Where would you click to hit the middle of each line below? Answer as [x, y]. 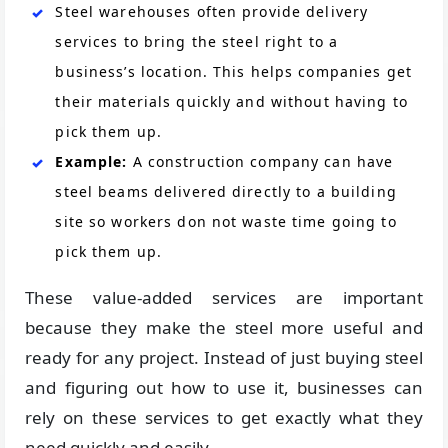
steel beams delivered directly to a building [226, 192]
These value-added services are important [224, 298]
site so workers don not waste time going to [226, 222]
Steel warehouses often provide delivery [212, 12]
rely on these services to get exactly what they [224, 418]
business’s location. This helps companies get [233, 72]
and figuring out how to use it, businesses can [224, 388]
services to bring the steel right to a [197, 42]
